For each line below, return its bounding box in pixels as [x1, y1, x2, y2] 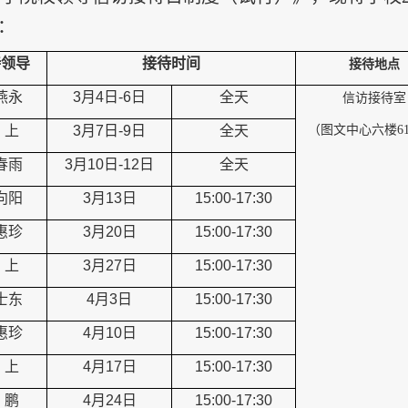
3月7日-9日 [73, 123, 146, 138]
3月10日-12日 [65, 157, 154, 172]
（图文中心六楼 [307, 123, 397, 137]
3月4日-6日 [73, 89, 146, 105]
